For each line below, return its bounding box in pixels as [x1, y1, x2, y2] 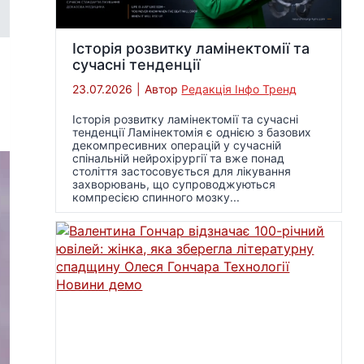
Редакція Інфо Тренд [181, 82, 297, 97]
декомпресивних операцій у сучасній [72, 138, 282, 153]
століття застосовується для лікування [72, 164, 292, 179]
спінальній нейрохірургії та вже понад [72, 151, 285, 166]
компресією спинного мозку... [72, 190, 240, 205]
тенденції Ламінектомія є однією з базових [72, 125, 312, 140]
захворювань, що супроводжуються [72, 177, 276, 192]
